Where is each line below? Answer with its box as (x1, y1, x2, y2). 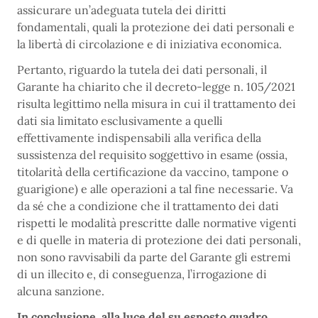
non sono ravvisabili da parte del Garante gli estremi (17, 250, 291, 265)
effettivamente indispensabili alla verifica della (17, 131, 261, 146)
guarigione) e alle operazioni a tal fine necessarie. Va (17, 182, 293, 197)
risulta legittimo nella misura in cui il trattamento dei (17, 97, 296, 111)
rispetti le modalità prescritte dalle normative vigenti (17, 216, 297, 231)
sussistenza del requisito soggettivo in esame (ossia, (17, 148, 287, 163)
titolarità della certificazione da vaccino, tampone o (17, 165, 288, 180)
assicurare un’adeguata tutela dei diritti (17, 3, 226, 18)
